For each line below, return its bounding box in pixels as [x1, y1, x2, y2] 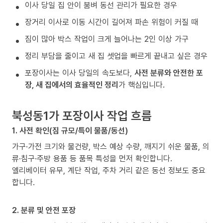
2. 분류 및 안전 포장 [12, 205, 76, 216]
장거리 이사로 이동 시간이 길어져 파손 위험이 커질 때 [25, 16, 198, 28]
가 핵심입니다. [118, 79, 165, 91]
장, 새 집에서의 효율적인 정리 [25, 79, 118, 91]
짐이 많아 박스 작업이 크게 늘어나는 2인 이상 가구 [25, 33, 189, 45]
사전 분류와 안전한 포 [134, 67, 203, 79]
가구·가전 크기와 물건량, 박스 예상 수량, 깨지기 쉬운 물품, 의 [12, 141, 210, 152]
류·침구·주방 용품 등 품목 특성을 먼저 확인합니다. [12, 153, 172, 164]
